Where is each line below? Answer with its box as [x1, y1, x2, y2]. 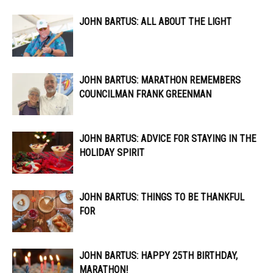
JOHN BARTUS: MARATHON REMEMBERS [79, 74, 241, 87]
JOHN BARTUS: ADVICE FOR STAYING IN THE [79, 133, 256, 145]
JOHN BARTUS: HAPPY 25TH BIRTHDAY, [79, 250, 238, 262]
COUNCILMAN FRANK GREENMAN [79, 88, 211, 101]
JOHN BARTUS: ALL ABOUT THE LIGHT [79, 16, 232, 28]
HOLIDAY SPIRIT [79, 147, 144, 159]
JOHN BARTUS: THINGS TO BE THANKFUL [79, 191, 244, 204]
